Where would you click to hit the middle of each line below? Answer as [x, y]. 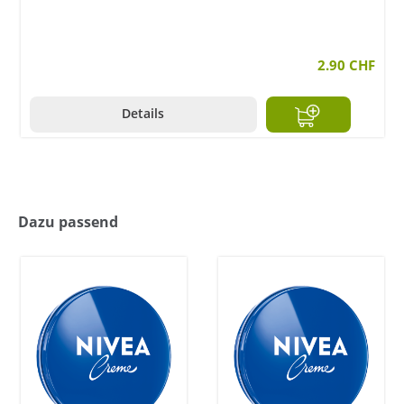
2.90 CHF [346, 65]
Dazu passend [68, 222]
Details [143, 114]
